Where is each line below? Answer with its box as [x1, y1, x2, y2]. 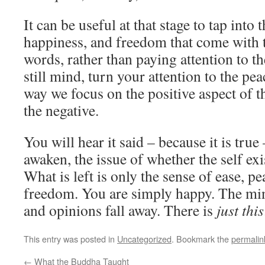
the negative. [24, 100, 99, 120]
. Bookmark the [172, 232, 231, 245]
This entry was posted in [24, 232, 117, 245]
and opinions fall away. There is [24, 200, 216, 220]
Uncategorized [117, 232, 172, 245]
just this [216, 200, 264, 220]
